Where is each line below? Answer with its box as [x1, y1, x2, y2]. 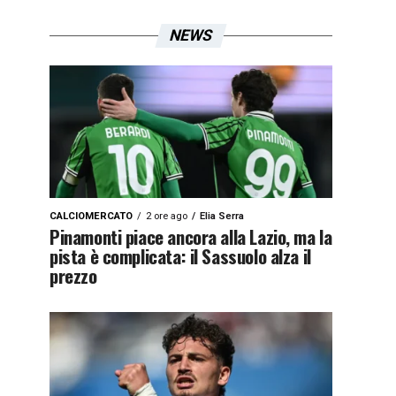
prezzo [49, 262, 97, 289]
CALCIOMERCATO [49, 210, 133, 222]
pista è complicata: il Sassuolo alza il [49, 242, 311, 270]
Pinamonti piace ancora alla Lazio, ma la [49, 223, 332, 250]
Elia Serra [200, 210, 244, 222]
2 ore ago [146, 210, 187, 222]
